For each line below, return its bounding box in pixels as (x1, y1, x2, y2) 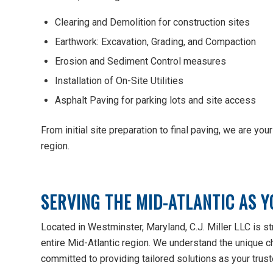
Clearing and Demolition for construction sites (55, 16, 250, 28)
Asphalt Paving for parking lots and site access (55, 94, 256, 106)
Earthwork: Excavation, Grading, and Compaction (55, 35, 256, 48)
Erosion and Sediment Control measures (55, 55, 226, 67)
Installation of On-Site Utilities (55, 74, 183, 87)
